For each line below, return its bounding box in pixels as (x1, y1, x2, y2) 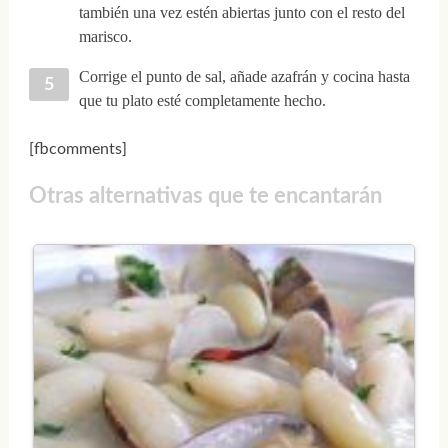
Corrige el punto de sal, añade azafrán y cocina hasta (78, 68, 410, 86)
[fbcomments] (28, 141, 127, 158)
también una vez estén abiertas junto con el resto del (78, 4, 405, 22)
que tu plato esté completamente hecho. (78, 92, 326, 110)
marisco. (78, 28, 132, 46)
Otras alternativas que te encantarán (28, 184, 382, 207)
